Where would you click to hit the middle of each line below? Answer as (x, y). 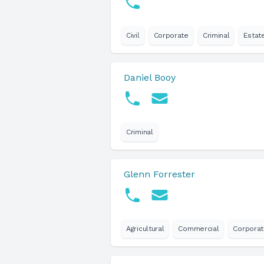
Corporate (171, 35)
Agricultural (145, 229)
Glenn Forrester (159, 174)
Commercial (199, 229)
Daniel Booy (150, 77)
